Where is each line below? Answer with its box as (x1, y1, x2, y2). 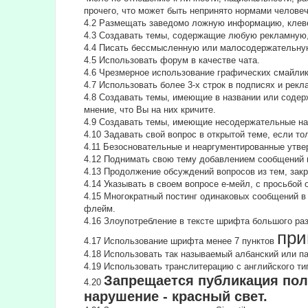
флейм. (84, 203, 116, 214)
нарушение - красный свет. (84, 289, 268, 305)
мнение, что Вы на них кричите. (84, 104, 217, 115)
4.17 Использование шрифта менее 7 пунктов (84, 236, 278, 247)
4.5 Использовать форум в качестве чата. (84, 55, 261, 66)
